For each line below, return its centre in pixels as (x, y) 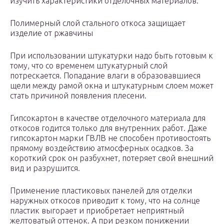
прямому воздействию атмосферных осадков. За (102, 148)
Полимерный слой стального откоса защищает (98, 23)
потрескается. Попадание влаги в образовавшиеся (105, 76)
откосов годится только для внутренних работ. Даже (108, 128)
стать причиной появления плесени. (78, 96)
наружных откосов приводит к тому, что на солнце (105, 201)
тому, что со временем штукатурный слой (89, 66)
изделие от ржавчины (51, 33)
